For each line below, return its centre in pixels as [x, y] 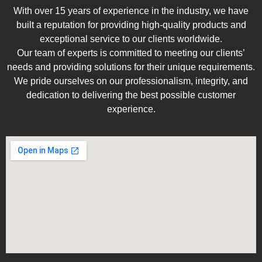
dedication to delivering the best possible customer [131, 95]
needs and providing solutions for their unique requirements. [131, 67]
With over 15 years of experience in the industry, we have [131, 11]
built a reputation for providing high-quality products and [131, 25]
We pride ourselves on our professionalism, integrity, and [131, 81]
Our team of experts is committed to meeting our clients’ [131, 53]
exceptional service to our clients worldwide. [131, 39]
